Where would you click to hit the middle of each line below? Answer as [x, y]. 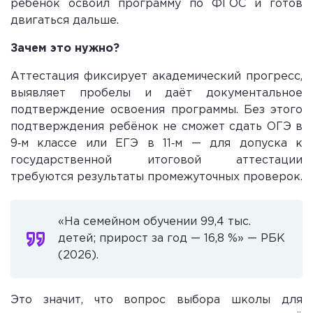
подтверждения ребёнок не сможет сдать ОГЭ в [156, 126]
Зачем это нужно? [65, 48]
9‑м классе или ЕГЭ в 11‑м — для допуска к [156, 143]
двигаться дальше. [65, 20]
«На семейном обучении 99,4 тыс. [154, 221]
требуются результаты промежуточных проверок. [156, 177]
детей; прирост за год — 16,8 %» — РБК [172, 238]
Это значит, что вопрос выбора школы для [156, 300]
